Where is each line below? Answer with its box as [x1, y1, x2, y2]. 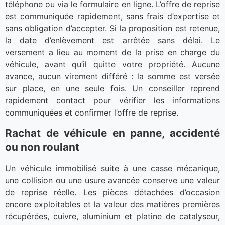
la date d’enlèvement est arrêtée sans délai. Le [5, 35, 220, 46]
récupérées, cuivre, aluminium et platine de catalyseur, [5, 211, 220, 221]
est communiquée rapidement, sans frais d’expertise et [5, 11, 220, 22]
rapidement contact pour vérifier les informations [5, 95, 220, 106]
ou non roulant [5, 140, 79, 153]
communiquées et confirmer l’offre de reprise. [5, 107, 178, 118]
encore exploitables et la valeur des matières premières [5, 199, 220, 209]
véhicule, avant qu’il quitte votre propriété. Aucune [5, 59, 220, 70]
